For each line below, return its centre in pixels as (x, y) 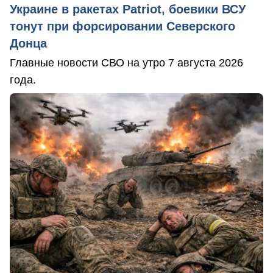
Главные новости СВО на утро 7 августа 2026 (126, 62)
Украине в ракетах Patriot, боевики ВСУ (128, 9)
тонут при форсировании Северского (122, 26)
